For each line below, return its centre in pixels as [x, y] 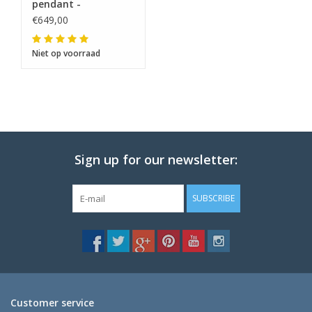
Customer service [52, 302]
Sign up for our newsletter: [156, 159]
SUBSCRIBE [213, 198]
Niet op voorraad [66, 53]
